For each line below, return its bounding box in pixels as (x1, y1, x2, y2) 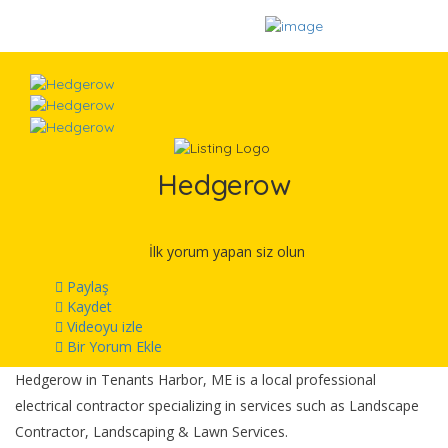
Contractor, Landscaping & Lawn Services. (15, 422, 288, 442)
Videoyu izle (63, 317, 143, 337)
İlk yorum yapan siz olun (148, 242, 305, 262)
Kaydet (63, 297, 112, 317)
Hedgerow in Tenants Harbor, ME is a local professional (15, 370, 376, 390)
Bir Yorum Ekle (63, 337, 162, 357)
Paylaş (63, 277, 109, 297)
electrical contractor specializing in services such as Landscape (15, 396, 419, 416)
